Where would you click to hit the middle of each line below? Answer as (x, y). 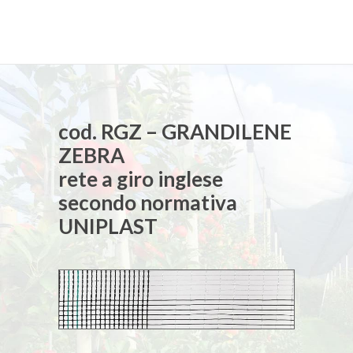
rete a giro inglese (141, 178)
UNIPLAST (108, 226)
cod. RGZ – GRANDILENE (175, 131)
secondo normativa (148, 202)
